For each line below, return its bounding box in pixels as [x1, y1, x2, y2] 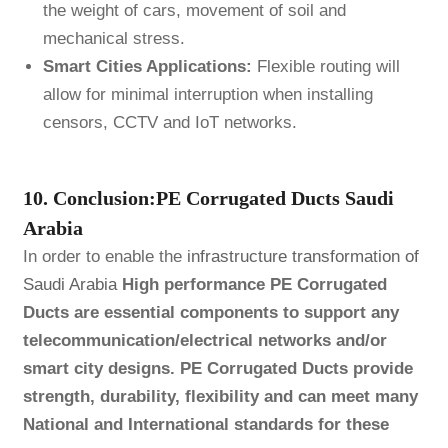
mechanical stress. [42, 29, 185, 49]
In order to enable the [22, 246, 187, 266]
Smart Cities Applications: [42, 57, 252, 77]
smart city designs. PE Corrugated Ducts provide [22, 358, 413, 378]
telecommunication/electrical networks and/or [22, 330, 387, 350]
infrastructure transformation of [186, 246, 419, 266]
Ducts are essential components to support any [22, 302, 399, 322]
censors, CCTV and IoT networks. [42, 113, 297, 133]
